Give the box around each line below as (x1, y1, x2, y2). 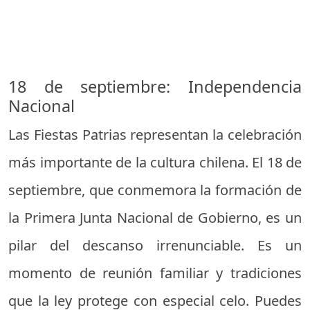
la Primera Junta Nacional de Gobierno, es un (8, 208, 302, 227)
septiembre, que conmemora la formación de (8, 180, 302, 199)
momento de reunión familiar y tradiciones (8, 263, 302, 282)
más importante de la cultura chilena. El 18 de (8, 152, 302, 172)
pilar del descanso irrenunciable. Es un (8, 235, 302, 255)
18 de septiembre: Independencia (8, 75, 302, 98)
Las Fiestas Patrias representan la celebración (8, 125, 302, 144)
